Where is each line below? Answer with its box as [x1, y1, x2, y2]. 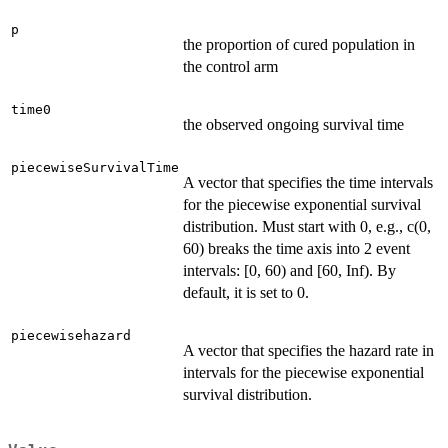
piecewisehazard [11, 328, 131, 344]
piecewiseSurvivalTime [11, 160, 179, 176]
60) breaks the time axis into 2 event [183, 240, 410, 258]
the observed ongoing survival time [183, 116, 404, 134]
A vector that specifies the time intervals [183, 174, 433, 192]
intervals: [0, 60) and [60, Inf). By [183, 262, 396, 280]
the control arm [183, 58, 278, 76]
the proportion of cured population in [183, 36, 415, 54]
